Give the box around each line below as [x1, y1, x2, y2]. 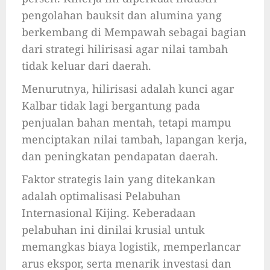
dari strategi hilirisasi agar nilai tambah [22, 42, 228, 57]
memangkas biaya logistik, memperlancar [22, 239, 240, 254]
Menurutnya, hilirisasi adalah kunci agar [22, 81, 234, 96]
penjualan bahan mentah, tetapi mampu [22, 115, 231, 130]
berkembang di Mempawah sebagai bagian [22, 25, 246, 40]
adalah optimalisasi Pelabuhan [22, 189, 181, 204]
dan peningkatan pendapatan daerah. [22, 149, 218, 164]
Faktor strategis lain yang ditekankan [22, 172, 216, 187]
